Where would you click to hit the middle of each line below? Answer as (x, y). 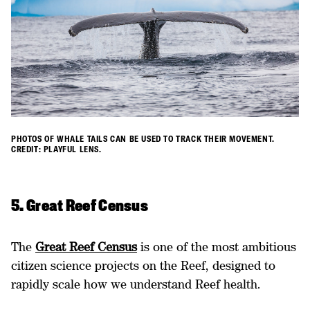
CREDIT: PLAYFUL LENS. (56, 149)
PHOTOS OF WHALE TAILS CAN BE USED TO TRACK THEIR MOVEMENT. (143, 139)
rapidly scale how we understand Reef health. (136, 284)
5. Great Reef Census (80, 207)
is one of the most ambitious (217, 247)
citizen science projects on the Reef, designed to (143, 266)
